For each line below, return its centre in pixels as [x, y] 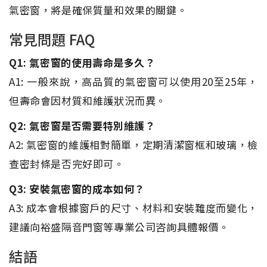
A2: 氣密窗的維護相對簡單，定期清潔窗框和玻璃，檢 [133, 144]
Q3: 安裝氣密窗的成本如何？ [77, 188]
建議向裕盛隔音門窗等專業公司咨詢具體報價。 [119, 226]
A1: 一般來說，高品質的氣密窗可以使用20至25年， [133, 81]
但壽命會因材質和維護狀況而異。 [88, 100]
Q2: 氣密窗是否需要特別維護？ [82, 125]
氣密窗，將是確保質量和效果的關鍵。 [98, 10]
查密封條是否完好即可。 [67, 163]
